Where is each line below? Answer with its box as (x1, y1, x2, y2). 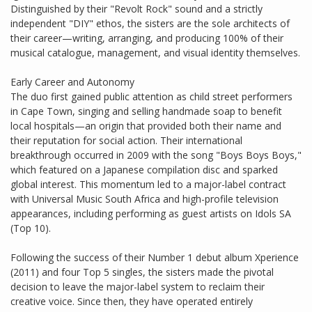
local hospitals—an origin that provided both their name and (10, 119, 281, 133)
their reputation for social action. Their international (10, 134, 242, 148)
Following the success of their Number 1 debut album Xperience (10, 251, 299, 265)
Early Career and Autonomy (10, 75, 134, 89)
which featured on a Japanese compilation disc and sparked (10, 163, 278, 177)
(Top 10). (10, 221, 51, 235)
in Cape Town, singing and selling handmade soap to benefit (10, 104, 282, 118)
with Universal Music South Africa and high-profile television (10, 192, 279, 206)
